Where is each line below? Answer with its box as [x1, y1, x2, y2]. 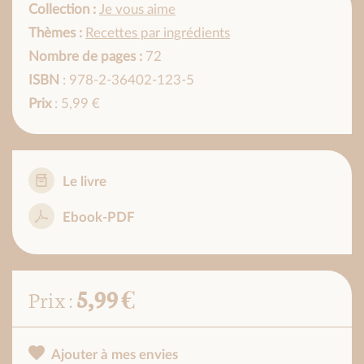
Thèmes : [28, 25, 82, 40]
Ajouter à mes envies [51, 347, 178, 362]
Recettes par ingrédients [85, 25, 230, 40]
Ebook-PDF [63, 210, 135, 224]
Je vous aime [99, 2, 175, 16]
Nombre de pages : [28, 49, 142, 63]
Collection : [28, 2, 96, 16]
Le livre [63, 174, 106, 188]
